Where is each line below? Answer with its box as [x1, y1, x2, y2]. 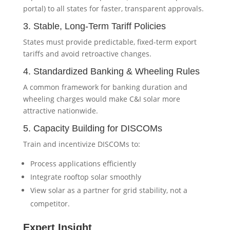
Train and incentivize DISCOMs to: [23, 139, 140, 149]
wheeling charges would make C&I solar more [23, 94, 180, 104]
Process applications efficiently [30, 159, 136, 169]
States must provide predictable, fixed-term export [23, 37, 197, 47]
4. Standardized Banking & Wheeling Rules [23, 66, 200, 77]
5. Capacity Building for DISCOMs [23, 123, 162, 134]
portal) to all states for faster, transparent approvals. [23, 4, 204, 14]
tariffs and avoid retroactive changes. [23, 49, 151, 59]
